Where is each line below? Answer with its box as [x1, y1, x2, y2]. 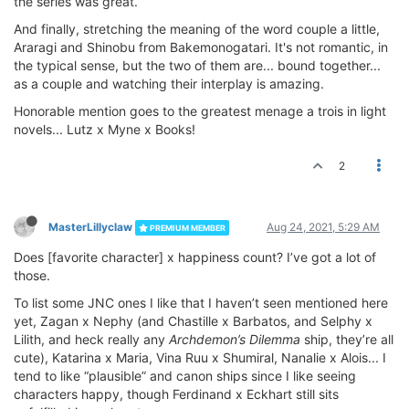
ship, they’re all [300, 330, 393, 347]
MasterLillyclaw [48, 219, 132, 234]
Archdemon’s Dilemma [169, 330, 300, 347]
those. [14, 267, 50, 283]
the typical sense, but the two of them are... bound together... [14, 57, 381, 73]
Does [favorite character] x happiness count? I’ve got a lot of [14, 248, 376, 265]
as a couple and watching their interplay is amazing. [14, 75, 324, 91]
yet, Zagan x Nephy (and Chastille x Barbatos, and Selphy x [14, 312, 372, 329]
